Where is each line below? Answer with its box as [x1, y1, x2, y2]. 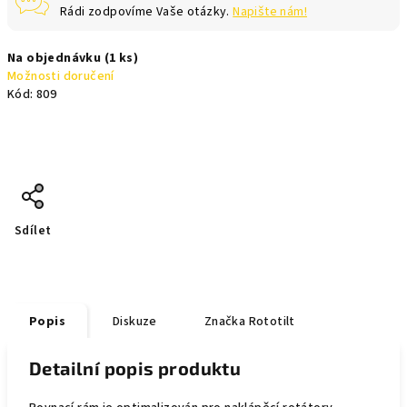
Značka [203, 313, 246, 331]
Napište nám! [233, 3, 308, 21]
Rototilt [245, 313, 295, 331]
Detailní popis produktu [29, 357, 242, 379]
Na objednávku [7, 49, 104, 67]
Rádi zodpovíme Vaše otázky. [60, 3, 233, 21]
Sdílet [15, 222, 52, 240]
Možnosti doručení [7, 67, 114, 85]
